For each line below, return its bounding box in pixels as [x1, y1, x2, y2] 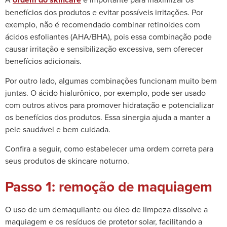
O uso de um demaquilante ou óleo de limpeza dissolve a [5, 204, 208, 215]
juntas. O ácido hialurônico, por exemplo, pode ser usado [5, 87, 206, 98]
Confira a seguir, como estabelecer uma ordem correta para [5, 142, 213, 154]
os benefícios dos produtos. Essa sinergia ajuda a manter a [5, 111, 210, 123]
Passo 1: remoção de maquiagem [5, 176, 212, 197]
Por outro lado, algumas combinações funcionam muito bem [5, 74, 217, 86]
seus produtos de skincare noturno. [5, 155, 129, 166]
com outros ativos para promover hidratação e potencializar [5, 99, 214, 110]
